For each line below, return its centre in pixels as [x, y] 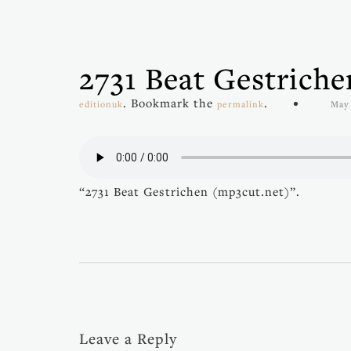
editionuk [101, 104]
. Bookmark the [170, 103]
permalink [241, 104]
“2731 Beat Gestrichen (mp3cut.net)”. [190, 191]
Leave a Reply [128, 338]
